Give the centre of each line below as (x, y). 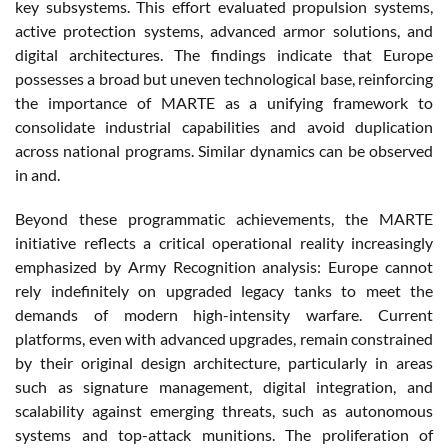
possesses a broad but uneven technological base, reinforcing (224, 78)
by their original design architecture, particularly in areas (224, 362)
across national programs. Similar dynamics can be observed (224, 150)
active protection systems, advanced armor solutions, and (224, 30)
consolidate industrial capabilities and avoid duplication (224, 126)
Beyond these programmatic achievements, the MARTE (224, 218)
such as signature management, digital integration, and (224, 386)
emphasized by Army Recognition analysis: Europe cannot (224, 266)
